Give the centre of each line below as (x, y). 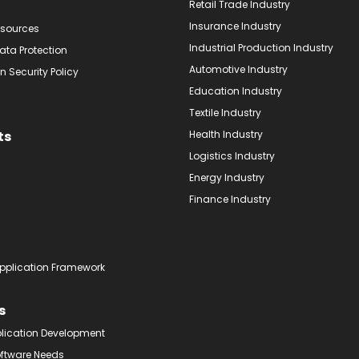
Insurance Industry (235, 26)
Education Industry (236, 91)
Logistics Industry (232, 155)
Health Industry (226, 134)
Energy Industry (227, 177)
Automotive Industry (238, 69)
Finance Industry (230, 199)
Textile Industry (225, 112)
